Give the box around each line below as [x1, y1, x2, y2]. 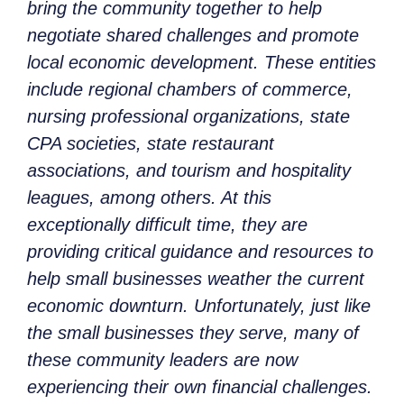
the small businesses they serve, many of [27, 323, 359, 344]
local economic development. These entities [27, 52, 376, 73]
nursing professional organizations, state [27, 106, 350, 127]
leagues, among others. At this [27, 188, 271, 208]
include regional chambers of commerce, [27, 79, 353, 100]
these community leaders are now [27, 350, 298, 371]
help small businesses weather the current [27, 269, 364, 289]
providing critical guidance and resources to [27, 242, 373, 262]
